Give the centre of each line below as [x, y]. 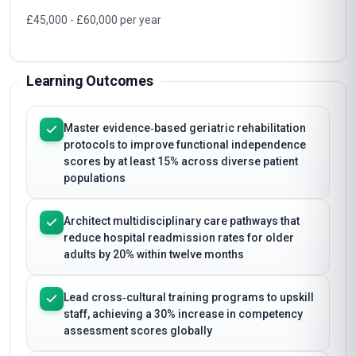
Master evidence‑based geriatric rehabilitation [185, 128]
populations [95, 178]
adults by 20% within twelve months [154, 254]
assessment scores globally [138, 331]
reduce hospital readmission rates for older [179, 238]
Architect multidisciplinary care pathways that [182, 221]
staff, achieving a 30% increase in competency [183, 314]
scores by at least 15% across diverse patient [181, 161]
